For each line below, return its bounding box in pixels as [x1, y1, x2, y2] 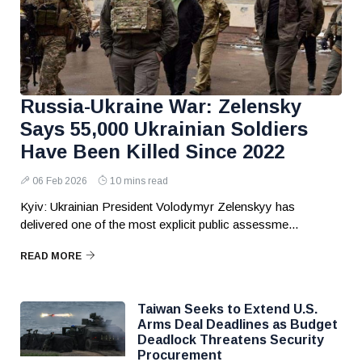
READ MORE [20, 250, 82, 262]
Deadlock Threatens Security [137, 333, 324, 347]
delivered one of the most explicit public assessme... [20, 217, 298, 231]
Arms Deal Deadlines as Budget [137, 318, 338, 331]
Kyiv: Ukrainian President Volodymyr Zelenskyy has [20, 200, 295, 213]
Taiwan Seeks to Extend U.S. [137, 302, 318, 316]
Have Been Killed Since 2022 [20, 141, 284, 162]
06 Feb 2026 [32, 175, 87, 187]
